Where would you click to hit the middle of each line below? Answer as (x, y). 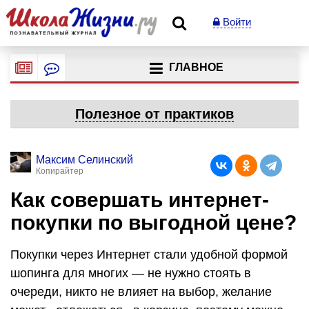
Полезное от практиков (154, 114)
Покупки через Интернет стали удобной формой (149, 254)
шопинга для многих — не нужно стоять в (131, 273)
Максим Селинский (84, 160)
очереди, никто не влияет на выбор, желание (141, 291)
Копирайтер (60, 171)
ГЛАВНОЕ (196, 68)
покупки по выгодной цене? (153, 222)
